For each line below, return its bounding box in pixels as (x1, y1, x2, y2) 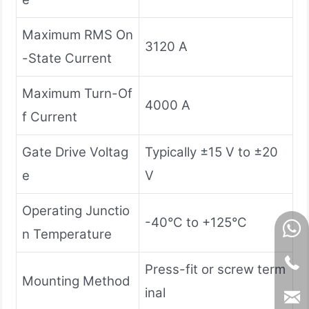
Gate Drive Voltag (22, 143, 128, 160)
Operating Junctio (22, 202, 130, 219)
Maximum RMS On (22, 26, 133, 43)
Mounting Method (22, 272, 130, 289)
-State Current (22, 50, 112, 66)
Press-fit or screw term (145, 261, 286, 277)
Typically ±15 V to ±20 (145, 143, 278, 160)
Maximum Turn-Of (22, 85, 132, 101)
